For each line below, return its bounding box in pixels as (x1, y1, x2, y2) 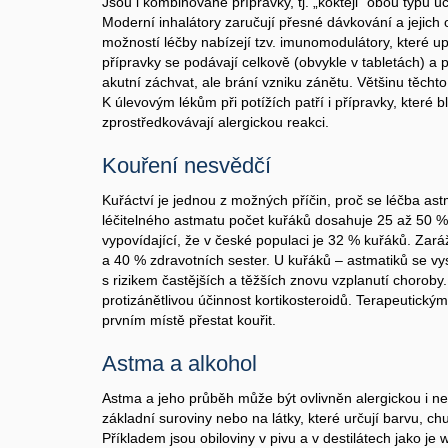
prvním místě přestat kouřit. (102, 312, 276, 328)
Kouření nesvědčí (102, 153, 271, 178)
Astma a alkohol (102, 351, 257, 376)
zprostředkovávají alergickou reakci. (102, 114, 329, 130)
